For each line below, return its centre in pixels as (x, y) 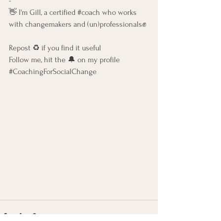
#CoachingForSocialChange (53, 72)
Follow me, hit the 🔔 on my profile (68, 60)
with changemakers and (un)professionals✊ (79, 24)
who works (119, 12)
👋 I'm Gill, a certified (43, 12)
